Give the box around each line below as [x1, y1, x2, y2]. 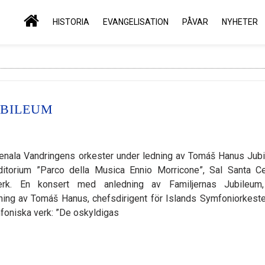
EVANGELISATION [103, 17, 169, 27]
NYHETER [222, 17, 258, 27]
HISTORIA [53, 17, 89, 27]
